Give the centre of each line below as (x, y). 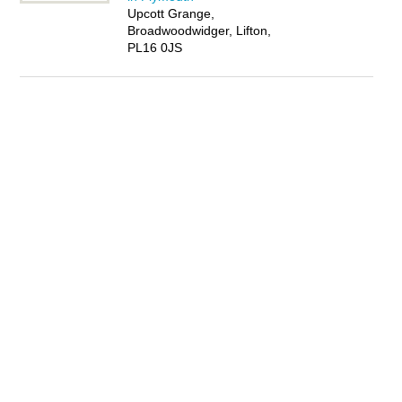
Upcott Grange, (171, 13)
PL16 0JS (155, 48)
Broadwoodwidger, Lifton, (200, 31)
